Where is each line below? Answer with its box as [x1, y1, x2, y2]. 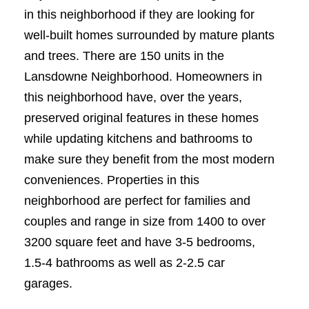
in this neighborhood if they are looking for [24, 8, 255, 21]
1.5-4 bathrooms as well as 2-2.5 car [24, 256, 225, 270]
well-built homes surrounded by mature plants [24, 28, 275, 42]
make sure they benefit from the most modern [24, 152, 275, 166]
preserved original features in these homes [24, 111, 259, 125]
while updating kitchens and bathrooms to [24, 132, 252, 146]
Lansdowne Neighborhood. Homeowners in [24, 70, 262, 83]
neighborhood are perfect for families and [24, 194, 250, 208]
